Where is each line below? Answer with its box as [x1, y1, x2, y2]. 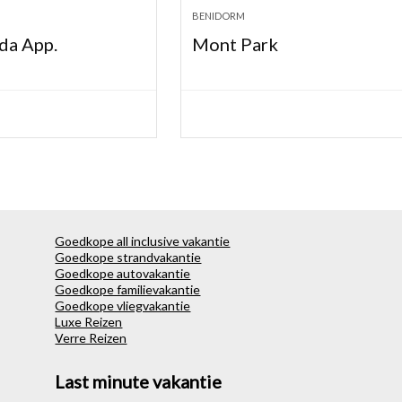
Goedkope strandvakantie [55, 249, 202, 266]
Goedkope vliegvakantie [55, 298, 191, 314]
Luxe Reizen [55, 314, 123, 330]
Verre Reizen [55, 330, 127, 346]
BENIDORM [192, 10, 246, 22]
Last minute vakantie [55, 371, 223, 393]
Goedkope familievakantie [55, 282, 201, 298]
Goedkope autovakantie [55, 266, 191, 282]
